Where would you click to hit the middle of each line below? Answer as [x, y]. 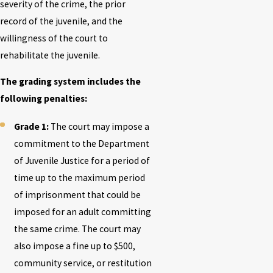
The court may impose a [99, 126]
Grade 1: [32, 126]
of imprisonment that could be [78, 194]
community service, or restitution [83, 263]
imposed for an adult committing [83, 211]
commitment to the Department [82, 143]
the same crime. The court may [78, 229]
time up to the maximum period [80, 177]
